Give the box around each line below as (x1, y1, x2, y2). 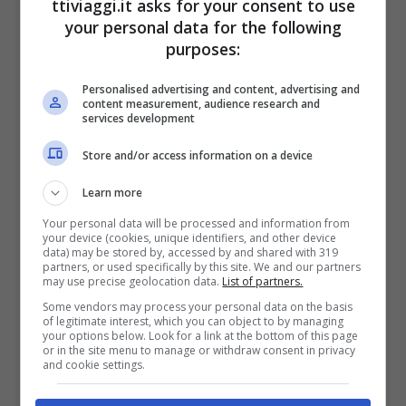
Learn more (82, 185, 143, 200)
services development (82, 111, 196, 126)
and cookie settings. (43, 357, 146, 372)
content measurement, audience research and (82, 96, 321, 111)
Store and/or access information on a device (82, 147, 314, 163)
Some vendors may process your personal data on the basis (43, 299, 353, 314)
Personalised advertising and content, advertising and (82, 82, 361, 97)
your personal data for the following (64, 16, 342, 38)
